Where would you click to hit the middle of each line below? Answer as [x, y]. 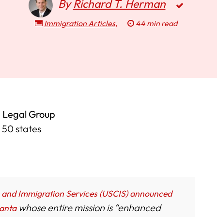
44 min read [155, 23]
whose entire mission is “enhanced [89, 207]
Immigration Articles [79, 23]
